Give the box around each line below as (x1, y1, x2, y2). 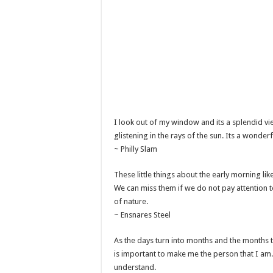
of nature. (114, 196, 148, 206)
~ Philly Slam (114, 144, 157, 154)
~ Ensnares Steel (114, 210, 171, 219)
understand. (114, 262, 156, 272)
